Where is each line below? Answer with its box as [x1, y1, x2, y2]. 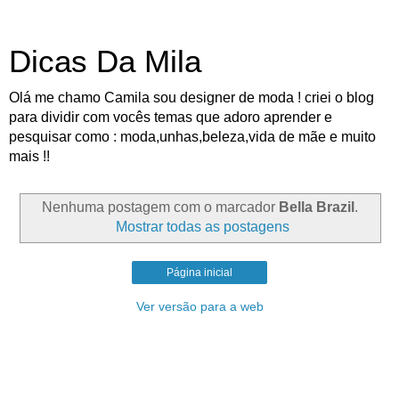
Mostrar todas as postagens [115, 218, 289, 234]
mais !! [9, 149, 50, 164]
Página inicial [167, 265, 232, 279]
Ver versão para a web [135, 298, 264, 313]
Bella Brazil [278, 199, 354, 215]
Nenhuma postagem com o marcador [41, 199, 279, 215]
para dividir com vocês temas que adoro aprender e [9, 110, 332, 125]
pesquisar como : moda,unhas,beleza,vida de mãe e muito [9, 129, 376, 144]
